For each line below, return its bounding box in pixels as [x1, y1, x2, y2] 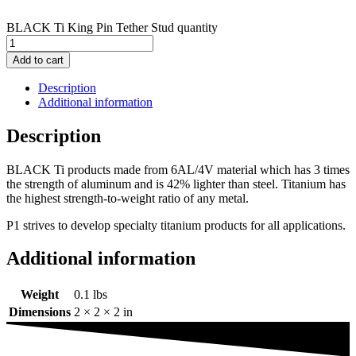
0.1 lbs [74, 288, 107, 302]
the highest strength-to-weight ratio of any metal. [6, 191, 249, 205]
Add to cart [13, 53, 64, 66]
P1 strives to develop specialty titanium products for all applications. [6, 218, 346, 232]
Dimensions [9, 305, 71, 319]
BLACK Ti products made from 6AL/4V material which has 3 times [6, 162, 350, 176]
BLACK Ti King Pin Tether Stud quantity [6, 20, 218, 34]
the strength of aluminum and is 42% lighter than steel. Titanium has [6, 176, 346, 191]
